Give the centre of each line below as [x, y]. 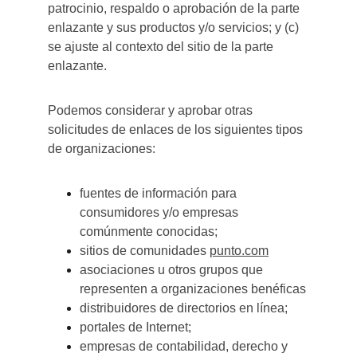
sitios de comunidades [145, 251]
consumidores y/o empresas [161, 212]
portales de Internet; [135, 327]
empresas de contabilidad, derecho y [185, 346]
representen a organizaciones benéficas [193, 289]
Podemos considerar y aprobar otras [152, 110]
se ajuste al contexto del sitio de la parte [162, 47]
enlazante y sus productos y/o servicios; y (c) [175, 27]
